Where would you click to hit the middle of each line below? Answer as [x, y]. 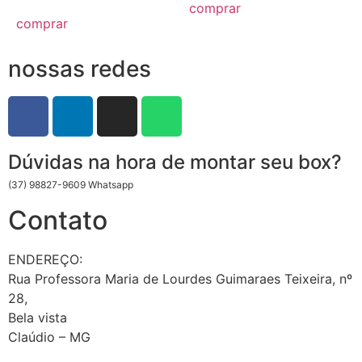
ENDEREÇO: [45, 260]
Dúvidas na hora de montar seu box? [175, 162]
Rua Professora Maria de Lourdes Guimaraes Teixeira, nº [180, 279]
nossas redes [80, 69]
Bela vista [38, 318]
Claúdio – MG [51, 337]
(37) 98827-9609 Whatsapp [71, 185]
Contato [58, 221]
